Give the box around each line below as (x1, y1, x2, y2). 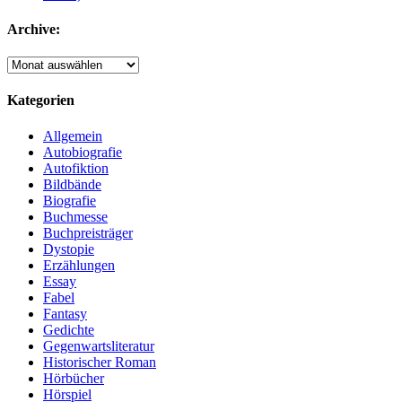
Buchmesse (43, 208, 108, 224)
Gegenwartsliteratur (43, 337, 154, 354)
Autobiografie (43, 144, 122, 160)
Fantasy (43, 305, 87, 321)
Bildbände (43, 176, 101, 192)
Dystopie (43, 240, 94, 257)
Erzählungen (43, 257, 115, 273)
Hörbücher (43, 370, 104, 386)
